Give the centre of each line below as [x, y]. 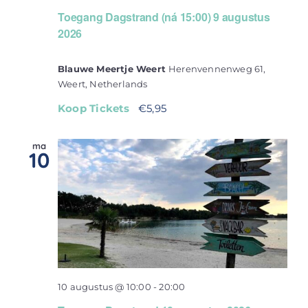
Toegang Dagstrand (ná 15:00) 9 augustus [164, 17]
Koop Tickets [95, 109]
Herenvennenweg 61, [217, 69]
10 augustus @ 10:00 [104, 286]
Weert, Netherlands [103, 84]
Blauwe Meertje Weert [113, 69]
